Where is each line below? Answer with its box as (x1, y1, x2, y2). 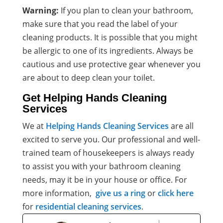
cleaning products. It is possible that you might (22, 31, 198, 43)
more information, (22, 187, 96, 199)
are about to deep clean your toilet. (22, 72, 159, 83)
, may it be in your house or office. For (45, 174, 187, 185)
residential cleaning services (33, 201, 141, 212)
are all (168, 120, 194, 131)
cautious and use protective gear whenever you (22, 58, 201, 70)
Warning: (22, 4, 61, 16)
